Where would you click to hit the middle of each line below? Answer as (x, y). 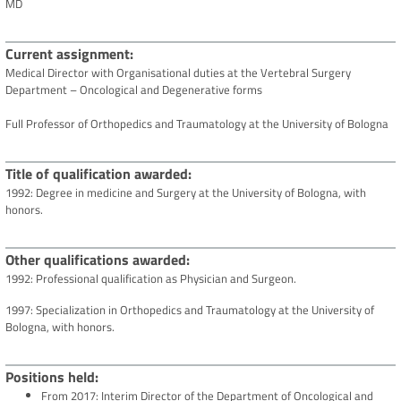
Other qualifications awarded (96, 260)
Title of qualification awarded (97, 174)
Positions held (50, 377)
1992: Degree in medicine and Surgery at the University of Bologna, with (186, 193)
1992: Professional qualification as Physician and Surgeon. (151, 279)
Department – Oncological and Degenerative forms (134, 90)
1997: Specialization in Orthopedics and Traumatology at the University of (190, 310)
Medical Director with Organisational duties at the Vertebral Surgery (178, 73)
